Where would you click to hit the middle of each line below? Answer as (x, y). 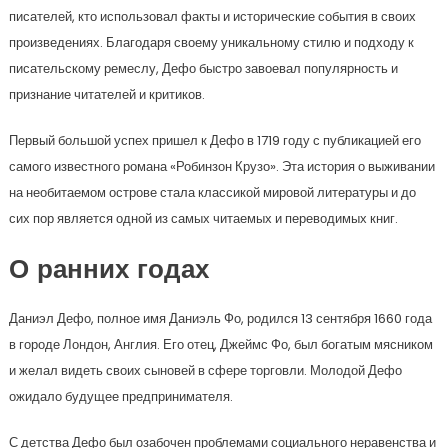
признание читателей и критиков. (106, 95)
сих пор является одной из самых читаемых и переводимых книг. (203, 219)
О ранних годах (108, 272)
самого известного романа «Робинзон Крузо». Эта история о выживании (221, 167)
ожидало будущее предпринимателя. (120, 397)
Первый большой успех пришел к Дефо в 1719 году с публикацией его (214, 141)
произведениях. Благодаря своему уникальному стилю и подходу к (211, 43)
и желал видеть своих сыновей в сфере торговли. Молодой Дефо (205, 371)
